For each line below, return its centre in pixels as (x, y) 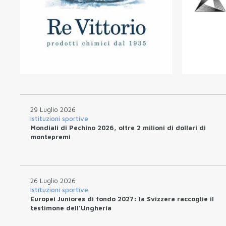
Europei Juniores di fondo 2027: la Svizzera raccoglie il (122, 199)
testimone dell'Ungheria (71, 208)
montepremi (50, 136)
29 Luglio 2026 (53, 109)
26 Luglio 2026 (53, 180)
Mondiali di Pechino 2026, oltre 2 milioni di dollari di (118, 127)
